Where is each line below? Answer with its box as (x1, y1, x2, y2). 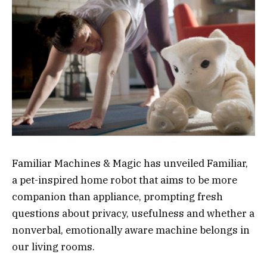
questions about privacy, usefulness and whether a (12, 206, 254, 220)
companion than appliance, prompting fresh (12, 190, 223, 203)
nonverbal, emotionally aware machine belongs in (12, 223, 250, 237)
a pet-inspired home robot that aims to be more (12, 173, 237, 187)
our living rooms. (12, 240, 95, 253)
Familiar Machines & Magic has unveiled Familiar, (12, 156, 248, 170)
